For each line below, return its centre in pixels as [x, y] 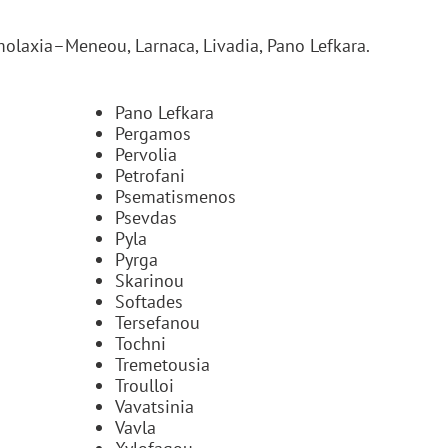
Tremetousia [162, 364]
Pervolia [146, 154]
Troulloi [144, 385]
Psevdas [146, 217]
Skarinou [149, 280]
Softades [149, 301]
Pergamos [153, 133]
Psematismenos [175, 196]
